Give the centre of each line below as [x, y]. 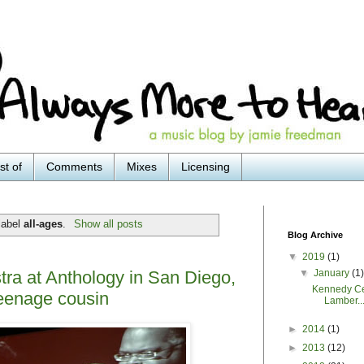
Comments [74, 167]
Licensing [206, 167]
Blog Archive [315, 234]
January [333, 273]
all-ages [43, 223]
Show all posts [108, 223]
